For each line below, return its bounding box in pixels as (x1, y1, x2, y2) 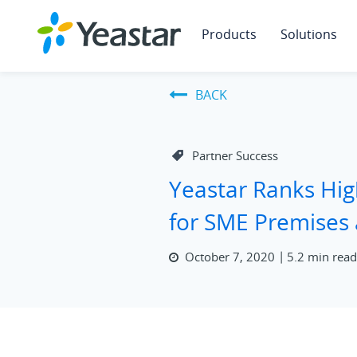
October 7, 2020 (185, 248, 276, 265)
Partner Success (192, 147, 279, 164)
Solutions (280, 25, 337, 43)
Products (202, 25, 257, 43)
